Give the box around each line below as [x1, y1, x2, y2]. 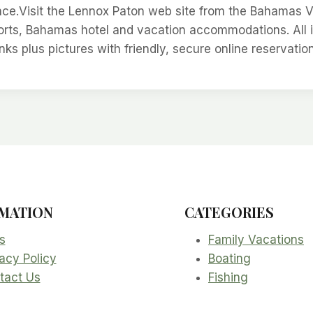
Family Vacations [208, 233, 304, 247]
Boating [208, 252, 251, 265]
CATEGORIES [184, 203, 274, 221]
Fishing [208, 270, 248, 284]
